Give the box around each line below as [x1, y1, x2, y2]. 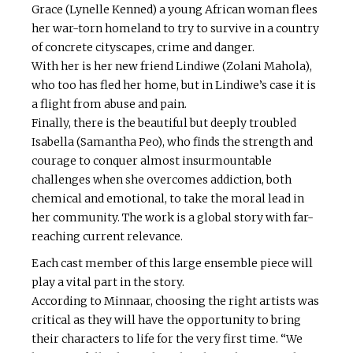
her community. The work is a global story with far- [32, 210, 314, 225]
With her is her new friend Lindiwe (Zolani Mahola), [32, 59, 312, 74]
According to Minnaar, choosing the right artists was [32, 294, 319, 309]
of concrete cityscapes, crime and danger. [32, 40, 255, 55]
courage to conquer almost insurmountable [32, 154, 272, 169]
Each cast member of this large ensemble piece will [32, 256, 313, 271]
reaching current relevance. [32, 229, 183, 244]
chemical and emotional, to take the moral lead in [32, 191, 304, 206]
